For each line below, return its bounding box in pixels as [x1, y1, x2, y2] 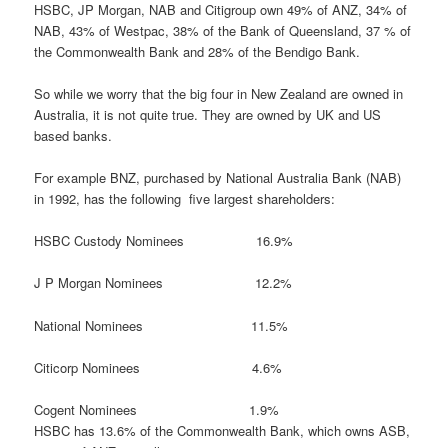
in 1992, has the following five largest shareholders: [34, 189, 336, 209]
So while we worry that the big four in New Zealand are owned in [34, 84, 404, 104]
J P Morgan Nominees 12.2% [34, 273, 293, 293]
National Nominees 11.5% [34, 315, 289, 335]
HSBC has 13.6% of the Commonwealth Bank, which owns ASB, [34, 420, 411, 440]
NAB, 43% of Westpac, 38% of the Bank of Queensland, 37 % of [34, 20, 412, 40]
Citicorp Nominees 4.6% [34, 357, 283, 377]
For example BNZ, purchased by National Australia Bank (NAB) [34, 168, 402, 188]
